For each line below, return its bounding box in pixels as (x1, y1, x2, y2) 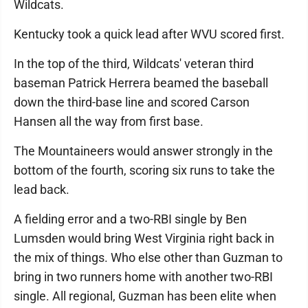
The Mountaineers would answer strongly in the (14, 144, 273, 159)
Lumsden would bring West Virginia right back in (14, 231, 274, 246)
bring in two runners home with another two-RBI (14, 269, 273, 285)
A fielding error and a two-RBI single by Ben (14, 212, 247, 227)
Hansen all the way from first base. (14, 114, 203, 129)
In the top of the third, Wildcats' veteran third (14, 56, 254, 71)
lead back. (14, 182, 69, 197)
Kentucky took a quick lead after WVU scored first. (14, 27, 285, 42)
